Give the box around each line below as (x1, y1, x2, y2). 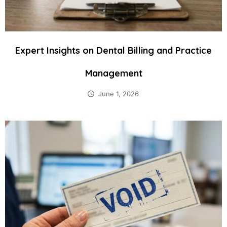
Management (85, 67, 142, 80)
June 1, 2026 (98, 90, 139, 98)
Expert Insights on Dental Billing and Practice (15, 45, 212, 57)
